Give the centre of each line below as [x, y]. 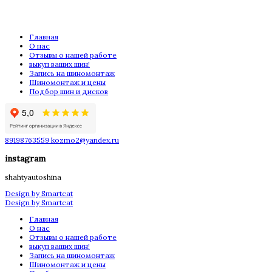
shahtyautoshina [33, 177]
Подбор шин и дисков [69, 91]
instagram [25, 158]
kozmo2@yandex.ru [85, 140]
